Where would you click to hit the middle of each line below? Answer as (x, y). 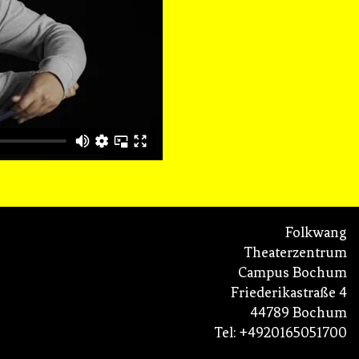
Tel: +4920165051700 (280, 333)
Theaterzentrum (295, 253)
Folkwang (316, 233)
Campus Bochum (292, 273)
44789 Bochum (298, 313)
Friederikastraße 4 (289, 293)
